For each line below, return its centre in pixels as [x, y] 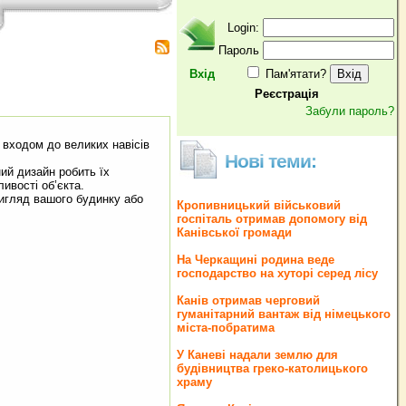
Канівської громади [234, 232]
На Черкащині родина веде [256, 260]
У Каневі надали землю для [257, 355]
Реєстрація [287, 94]
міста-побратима [226, 328]
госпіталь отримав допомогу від [272, 219]
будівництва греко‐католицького [272, 368]
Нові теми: [271, 161]
